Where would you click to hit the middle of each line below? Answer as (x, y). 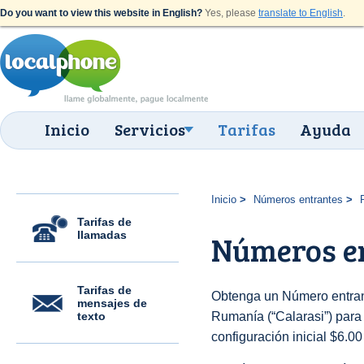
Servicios (150, 129)
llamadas (102, 235)
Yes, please (230, 13)
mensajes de (112, 303)
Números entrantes (298, 199)
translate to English (301, 13)
